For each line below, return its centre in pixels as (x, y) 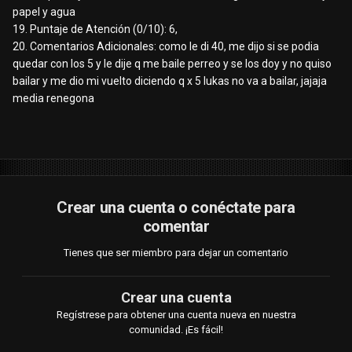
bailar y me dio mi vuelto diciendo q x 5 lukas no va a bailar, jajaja (170, 81)
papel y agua (44, 12)
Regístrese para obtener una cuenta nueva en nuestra (176, 315)
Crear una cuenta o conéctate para (176, 208)
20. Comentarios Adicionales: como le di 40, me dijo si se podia (166, 47)
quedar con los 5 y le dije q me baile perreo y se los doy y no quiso (172, 64)
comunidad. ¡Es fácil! (176, 330)
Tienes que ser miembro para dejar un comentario (176, 253)
